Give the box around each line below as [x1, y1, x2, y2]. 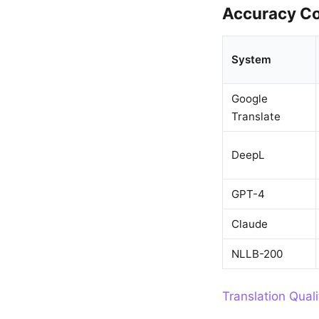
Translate [231, 110, 281, 123]
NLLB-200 [231, 247, 283, 261]
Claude [231, 217, 268, 231]
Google [231, 92, 268, 105]
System [231, 53, 271, 66]
